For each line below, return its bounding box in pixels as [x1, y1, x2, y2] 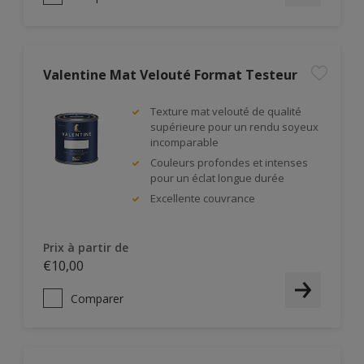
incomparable [150, 135, 219, 149]
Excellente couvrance [150, 191, 255, 206]
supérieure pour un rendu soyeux [150, 119, 318, 134]
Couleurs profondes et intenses [150, 155, 308, 170]
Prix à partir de [43, 240, 128, 255]
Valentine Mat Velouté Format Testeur [43, 66, 297, 84]
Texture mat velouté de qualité [150, 104, 301, 119]
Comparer [71, 290, 123, 306]
